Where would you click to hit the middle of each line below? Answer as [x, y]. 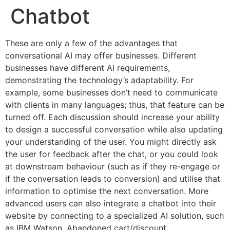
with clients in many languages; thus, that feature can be [115, 105]
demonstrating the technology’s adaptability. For [99, 80]
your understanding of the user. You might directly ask [111, 142]
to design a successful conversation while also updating [114, 129]
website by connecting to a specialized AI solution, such [114, 216]
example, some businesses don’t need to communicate [111, 92]
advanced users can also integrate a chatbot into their [111, 203]
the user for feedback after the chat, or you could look [112, 154]
